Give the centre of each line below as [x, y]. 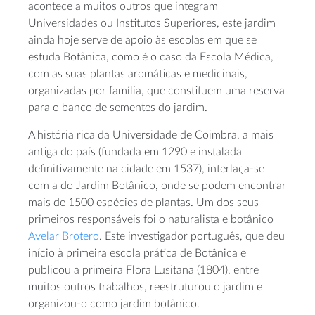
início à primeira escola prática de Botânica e [137, 253]
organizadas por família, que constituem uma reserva [156, 90]
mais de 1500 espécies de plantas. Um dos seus [143, 202]
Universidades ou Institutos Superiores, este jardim [152, 23]
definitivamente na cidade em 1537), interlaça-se [146, 168]
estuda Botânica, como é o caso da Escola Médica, [151, 57]
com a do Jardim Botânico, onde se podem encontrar [157, 185]
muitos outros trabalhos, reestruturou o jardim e [145, 287]
